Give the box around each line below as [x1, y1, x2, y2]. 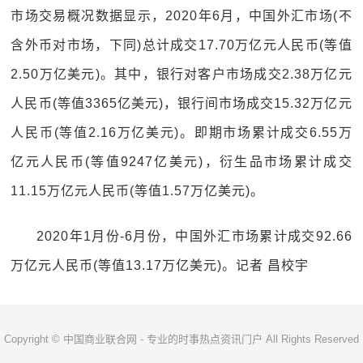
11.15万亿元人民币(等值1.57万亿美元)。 [11, 184, 265, 198]
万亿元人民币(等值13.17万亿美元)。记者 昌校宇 [11, 258, 310, 272]
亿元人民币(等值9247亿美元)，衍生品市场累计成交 [11, 155, 352, 169]
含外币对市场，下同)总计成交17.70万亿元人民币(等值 [11, 38, 352, 52]
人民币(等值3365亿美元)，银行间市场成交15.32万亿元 [11, 96, 352, 110]
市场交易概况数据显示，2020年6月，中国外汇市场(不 [11, 9, 352, 23]
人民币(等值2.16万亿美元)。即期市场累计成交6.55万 [11, 126, 352, 139]
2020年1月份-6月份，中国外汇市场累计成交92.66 [36, 229, 352, 243]
